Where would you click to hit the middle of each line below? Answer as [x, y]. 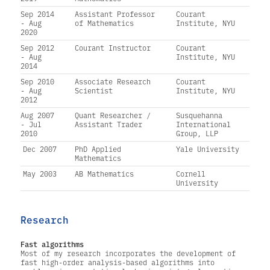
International [203, 124]
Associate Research [112, 82]
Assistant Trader [108, 124]
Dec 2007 [39, 149]
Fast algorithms [52, 243]
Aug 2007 [37, 115]
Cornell [190, 174]
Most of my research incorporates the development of [128, 253]
